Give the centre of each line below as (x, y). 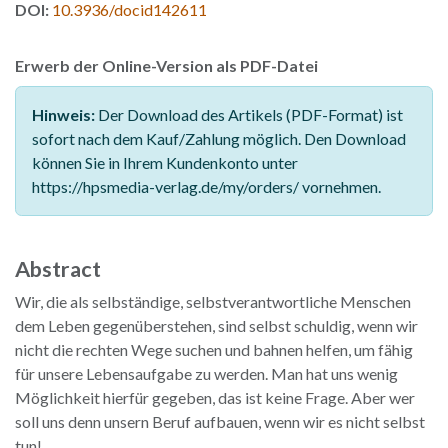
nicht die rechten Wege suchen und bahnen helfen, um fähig (214, 350)
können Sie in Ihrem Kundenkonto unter (165, 163)
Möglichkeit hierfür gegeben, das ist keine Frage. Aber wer (215, 398)
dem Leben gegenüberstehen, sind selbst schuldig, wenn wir (216, 326)
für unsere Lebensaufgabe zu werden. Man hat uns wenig (206, 374)
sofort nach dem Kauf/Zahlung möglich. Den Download (219, 139)
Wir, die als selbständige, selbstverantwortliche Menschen (213, 302)
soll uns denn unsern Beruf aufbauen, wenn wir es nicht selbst (220, 422)
